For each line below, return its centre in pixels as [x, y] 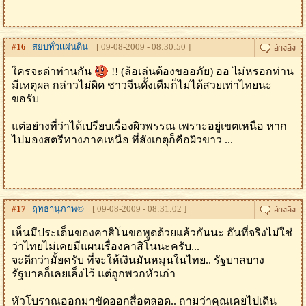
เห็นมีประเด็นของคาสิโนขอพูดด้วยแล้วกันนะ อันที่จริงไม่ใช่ [152, 233]
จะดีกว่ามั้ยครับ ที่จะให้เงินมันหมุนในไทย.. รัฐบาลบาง [138, 260]
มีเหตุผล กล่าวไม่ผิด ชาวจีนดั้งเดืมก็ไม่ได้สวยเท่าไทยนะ [142, 85]
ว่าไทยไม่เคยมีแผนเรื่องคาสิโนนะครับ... [106, 246]
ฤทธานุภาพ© [55, 209]
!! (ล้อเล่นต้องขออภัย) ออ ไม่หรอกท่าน [201, 71]
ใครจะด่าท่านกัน [53, 71]
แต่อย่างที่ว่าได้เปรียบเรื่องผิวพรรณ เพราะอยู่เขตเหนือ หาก [149, 126]
